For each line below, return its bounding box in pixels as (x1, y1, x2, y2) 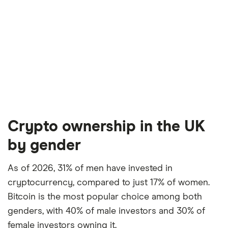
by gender (8, 138, 81, 154)
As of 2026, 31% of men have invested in (8, 164, 173, 174)
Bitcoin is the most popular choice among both (8, 192, 202, 202)
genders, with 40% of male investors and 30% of (8, 207, 205, 216)
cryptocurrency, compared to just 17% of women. (8, 178, 210, 188)
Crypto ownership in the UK (8, 119, 205, 135)
